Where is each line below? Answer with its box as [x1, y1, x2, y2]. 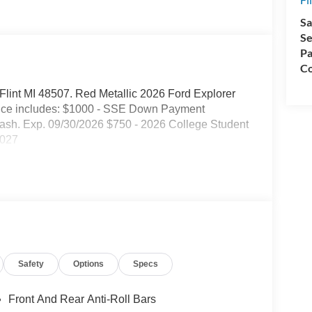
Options [73, 259, 104, 270]
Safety [18, 259, 45, 270]
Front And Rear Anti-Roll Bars [8, 293, 156, 306]
